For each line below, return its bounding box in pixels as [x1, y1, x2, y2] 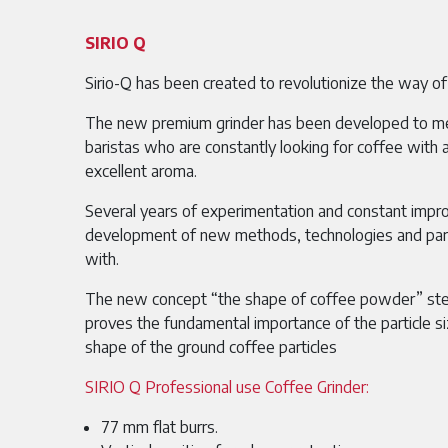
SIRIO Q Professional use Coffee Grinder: [85, 377, 369, 397]
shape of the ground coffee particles [85, 337, 337, 357]
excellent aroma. [85, 161, 197, 181]
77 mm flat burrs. [101, 417, 218, 437]
